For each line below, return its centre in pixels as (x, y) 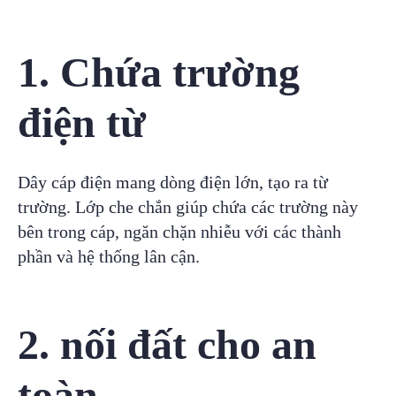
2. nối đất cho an (167, 345)
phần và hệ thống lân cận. (109, 257)
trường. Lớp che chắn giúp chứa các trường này (188, 207)
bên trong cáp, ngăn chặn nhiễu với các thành (179, 232)
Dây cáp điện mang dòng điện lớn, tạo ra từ (173, 183)
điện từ (82, 123)
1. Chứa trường (159, 72)
